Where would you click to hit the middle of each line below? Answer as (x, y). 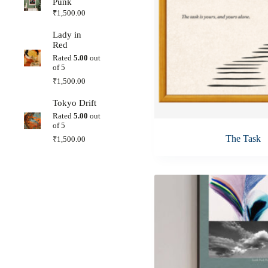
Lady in (67, 34)
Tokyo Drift (75, 103)
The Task (243, 139)
